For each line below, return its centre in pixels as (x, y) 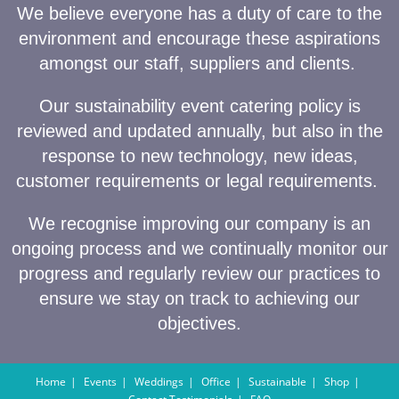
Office (216, 382)
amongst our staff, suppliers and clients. (199, 63)
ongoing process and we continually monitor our (199, 248)
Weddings (159, 382)
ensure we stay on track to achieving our (199, 298)
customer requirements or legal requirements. (199, 181)
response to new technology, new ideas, (199, 156)
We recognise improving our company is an (199, 224)
